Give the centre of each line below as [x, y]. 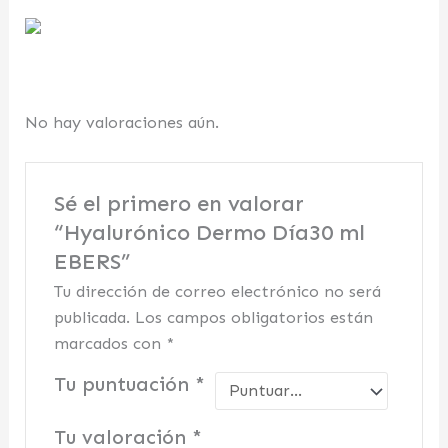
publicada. [91, 318]
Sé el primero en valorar [178, 204]
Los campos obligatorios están [253, 318]
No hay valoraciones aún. [122, 122]
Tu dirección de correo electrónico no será [217, 292]
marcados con [109, 344]
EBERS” [91, 262]
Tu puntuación [124, 385]
